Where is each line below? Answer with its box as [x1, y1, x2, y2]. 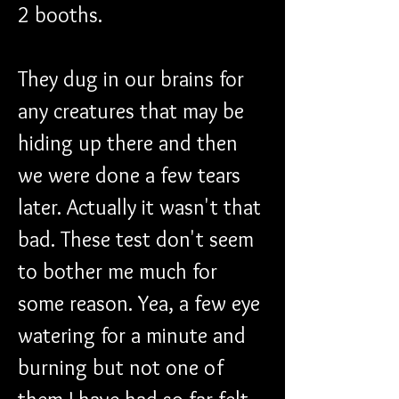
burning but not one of [18, 354, 229, 380]
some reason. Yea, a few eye [18, 289, 265, 316]
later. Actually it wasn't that [18, 193, 266, 220]
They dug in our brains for [18, 65, 249, 92]
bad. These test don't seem [18, 225, 259, 252]
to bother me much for [18, 257, 223, 284]
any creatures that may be [18, 97, 249, 124]
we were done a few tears [18, 161, 246, 188]
